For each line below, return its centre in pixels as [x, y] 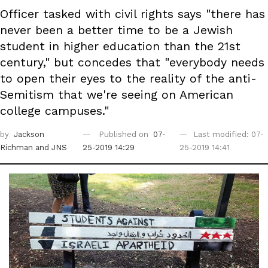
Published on [125, 135]
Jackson [29, 135]
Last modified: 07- [229, 135]
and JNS [51, 148]
